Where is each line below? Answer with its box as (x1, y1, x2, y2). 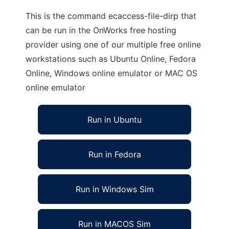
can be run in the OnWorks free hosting (26, 25, 176, 35)
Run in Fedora (88, 149, 141, 159)
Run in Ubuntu (87, 114, 142, 125)
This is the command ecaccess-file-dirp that (26, 11, 196, 21)
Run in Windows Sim (75, 184, 154, 194)
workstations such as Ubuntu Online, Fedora (26, 54, 196, 64)
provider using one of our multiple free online (26, 39, 201, 50)
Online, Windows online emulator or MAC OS (26, 68, 197, 78)
